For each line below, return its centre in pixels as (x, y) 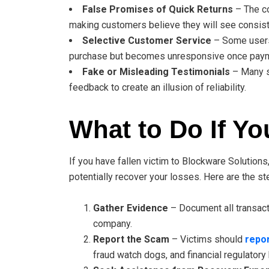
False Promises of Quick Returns (158, 9)
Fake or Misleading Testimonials (156, 71)
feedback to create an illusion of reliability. (158, 87)
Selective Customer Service (147, 40)
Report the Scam (131, 239)
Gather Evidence (131, 208)
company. (113, 223)
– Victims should (207, 239)
